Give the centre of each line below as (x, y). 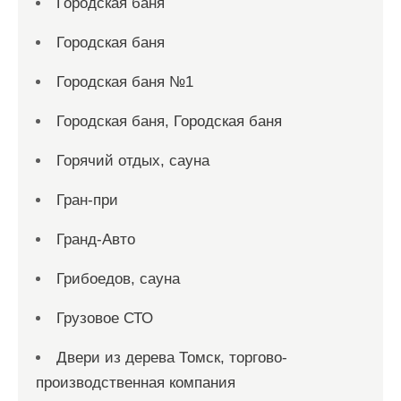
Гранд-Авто (96, 239)
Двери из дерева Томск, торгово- (172, 357)
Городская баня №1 (125, 81)
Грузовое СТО (105, 318)
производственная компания (136, 382)
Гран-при (87, 200)
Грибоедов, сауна (118, 278)
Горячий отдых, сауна (133, 160)
